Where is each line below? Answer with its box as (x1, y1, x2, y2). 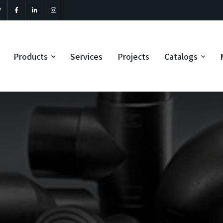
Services (70, 50, 103, 62)
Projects (117, 50, 149, 62)
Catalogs (164, 50, 198, 62)
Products (13, 50, 48, 62)
